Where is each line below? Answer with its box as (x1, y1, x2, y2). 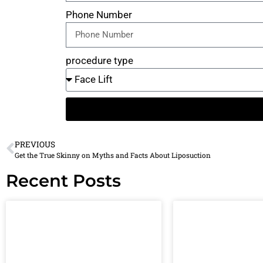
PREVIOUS (15, 139, 55, 150)
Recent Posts (6, 170, 121, 191)
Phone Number (66, 8, 132, 21)
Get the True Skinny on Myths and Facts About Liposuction (15, 150, 211, 160)
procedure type (66, 54, 133, 66)
